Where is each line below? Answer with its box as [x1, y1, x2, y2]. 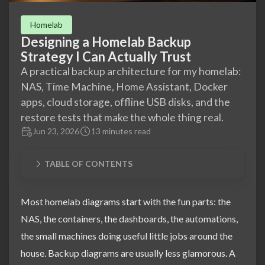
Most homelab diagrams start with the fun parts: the [21, 196, 231, 208]
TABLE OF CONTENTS [44, 159, 132, 169]
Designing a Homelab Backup [21, 34, 191, 50]
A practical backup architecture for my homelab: [21, 65, 241, 78]
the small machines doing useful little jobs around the [21, 230, 232, 242]
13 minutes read [91, 126, 151, 137]
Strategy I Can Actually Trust [21, 49, 191, 65]
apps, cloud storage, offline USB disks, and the [21, 96, 230, 109]
